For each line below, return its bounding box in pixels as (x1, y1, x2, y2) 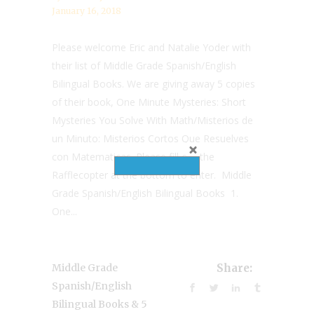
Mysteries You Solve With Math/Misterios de (52, 114, 253, 127)
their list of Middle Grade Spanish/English (52, 59, 236, 72)
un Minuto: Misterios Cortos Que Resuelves (52, 132, 249, 145)
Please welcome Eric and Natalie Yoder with (52, 41, 251, 54)
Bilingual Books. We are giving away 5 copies (52, 77, 255, 90)
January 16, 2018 (52, 6, 121, 16)
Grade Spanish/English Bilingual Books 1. (52, 186, 238, 200)
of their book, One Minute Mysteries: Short (52, 95, 246, 109)
